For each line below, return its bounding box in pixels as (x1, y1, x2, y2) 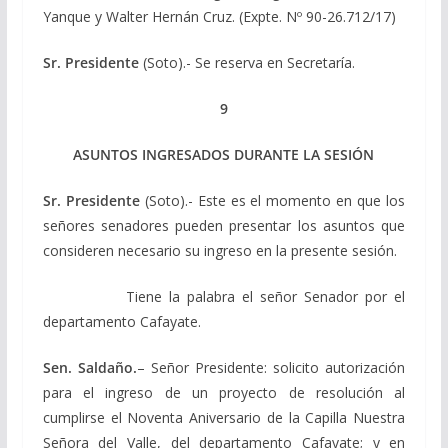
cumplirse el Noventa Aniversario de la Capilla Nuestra (42, 407, 406, 427)
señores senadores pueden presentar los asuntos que (42, 215, 406, 235)
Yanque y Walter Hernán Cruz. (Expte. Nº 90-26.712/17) (42, 6, 396, 26)
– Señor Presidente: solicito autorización (136, 357, 406, 377)
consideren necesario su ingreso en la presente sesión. (42, 240, 397, 260)
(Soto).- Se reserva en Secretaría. (138, 52, 355, 72)
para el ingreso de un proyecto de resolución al (42, 382, 406, 402)
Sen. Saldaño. (42, 357, 137, 377)
